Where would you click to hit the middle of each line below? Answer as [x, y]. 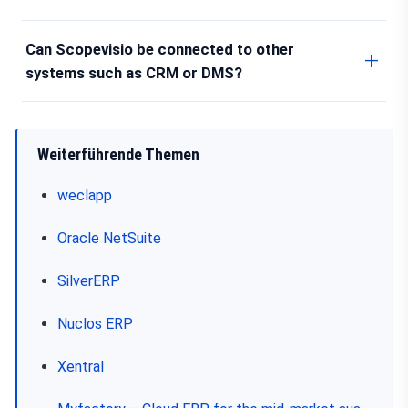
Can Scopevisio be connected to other [160, 49]
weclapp [85, 195]
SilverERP [89, 281]
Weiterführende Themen [118, 155]
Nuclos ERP [95, 324]
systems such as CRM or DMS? [134, 73]
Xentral [81, 367]
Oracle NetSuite [109, 238]
